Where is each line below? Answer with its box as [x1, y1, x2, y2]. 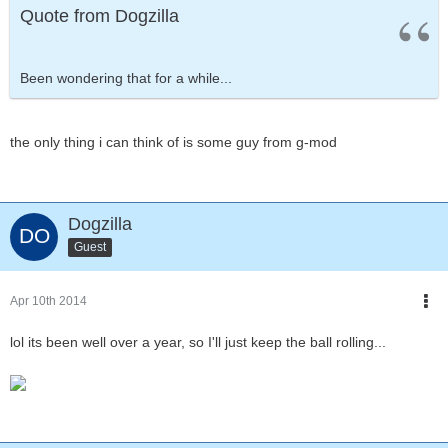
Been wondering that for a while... [20, 70, 232, 86]
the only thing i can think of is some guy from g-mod [10, 134, 337, 150]
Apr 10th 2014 [10, 294, 87, 308]
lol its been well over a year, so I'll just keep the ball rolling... [10, 334, 386, 350]
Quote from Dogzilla [20, 6, 179, 26]
